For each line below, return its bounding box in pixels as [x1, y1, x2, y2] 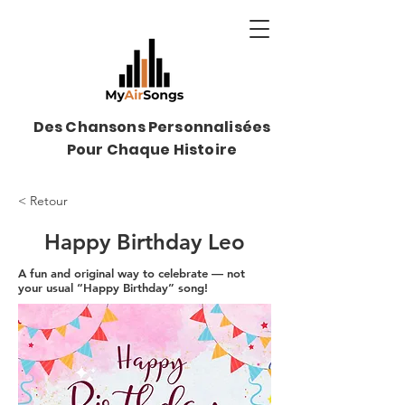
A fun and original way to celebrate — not [18, 266, 245, 280]
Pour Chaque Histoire [66, 139, 238, 160]
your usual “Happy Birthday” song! [18, 280, 208, 295]
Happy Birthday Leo [44, 229, 245, 255]
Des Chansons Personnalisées [33, 117, 271, 137]
